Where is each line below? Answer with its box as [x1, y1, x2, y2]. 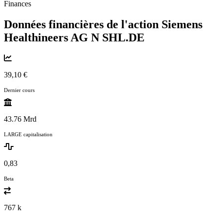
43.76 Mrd [4, 114, 36, 123]
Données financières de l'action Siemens [4, 18, 202, 31]
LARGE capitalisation [4, 131, 53, 137]
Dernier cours [4, 87, 35, 93]
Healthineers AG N [4, 31, 102, 44]
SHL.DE [102, 31, 145, 44]
